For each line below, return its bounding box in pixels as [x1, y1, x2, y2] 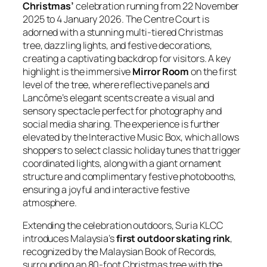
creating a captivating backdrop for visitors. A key [23, 51, 231, 65]
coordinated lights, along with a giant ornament [23, 156, 222, 170]
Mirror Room [132, 64, 190, 78]
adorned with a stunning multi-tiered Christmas [23, 25, 223, 39]
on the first [189, 64, 237, 78]
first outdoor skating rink [116, 231, 231, 245]
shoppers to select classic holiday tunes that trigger [23, 143, 241, 157]
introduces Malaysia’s [23, 231, 116, 245]
